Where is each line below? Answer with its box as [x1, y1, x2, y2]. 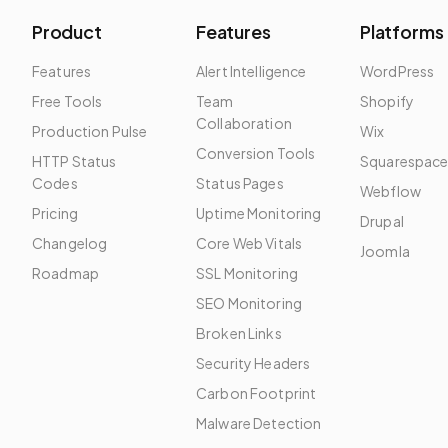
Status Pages [196, 174, 284, 192]
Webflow [360, 182, 421, 200]
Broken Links [196, 324, 282, 342]
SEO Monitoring [196, 294, 302, 312]
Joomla [360, 242, 410, 260]
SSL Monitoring [196, 264, 298, 282]
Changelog [32, 234, 108, 252]
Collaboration [196, 114, 292, 132]
